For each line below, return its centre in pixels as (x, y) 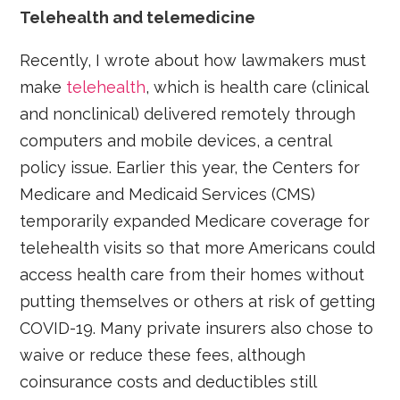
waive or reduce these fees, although (163, 355)
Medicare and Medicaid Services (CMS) (168, 195)
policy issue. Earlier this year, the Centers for (190, 168)
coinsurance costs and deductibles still (168, 382)
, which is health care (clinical (257, 87)
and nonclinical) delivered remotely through (188, 114)
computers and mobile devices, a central (176, 141)
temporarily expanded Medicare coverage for (195, 221)
